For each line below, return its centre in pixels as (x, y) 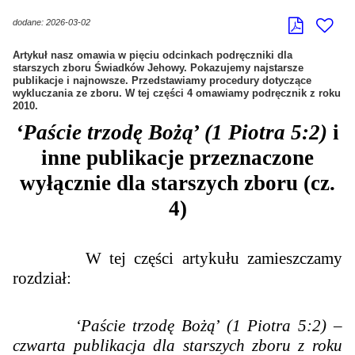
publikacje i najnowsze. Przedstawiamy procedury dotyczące (162, 80)
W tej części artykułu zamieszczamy (177, 259)
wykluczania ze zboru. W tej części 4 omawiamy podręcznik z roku (177, 93)
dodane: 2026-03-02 (52, 22)
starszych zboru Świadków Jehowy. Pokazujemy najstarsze (158, 67)
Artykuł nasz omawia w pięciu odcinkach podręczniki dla (153, 55)
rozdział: (42, 279)
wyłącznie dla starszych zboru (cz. (177, 183)
